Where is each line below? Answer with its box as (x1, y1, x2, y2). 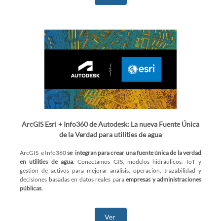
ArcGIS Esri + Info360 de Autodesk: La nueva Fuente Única (22, 120, 199, 128)
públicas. (20, 184, 43, 192)
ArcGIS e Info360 (20, 149, 68, 156)
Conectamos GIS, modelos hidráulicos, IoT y (74, 158, 201, 165)
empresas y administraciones (126, 176, 201, 183)
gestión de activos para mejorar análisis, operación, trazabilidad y (20, 167, 201, 174)
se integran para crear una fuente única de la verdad (67, 149, 202, 156)
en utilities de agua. (20, 158, 74, 165)
